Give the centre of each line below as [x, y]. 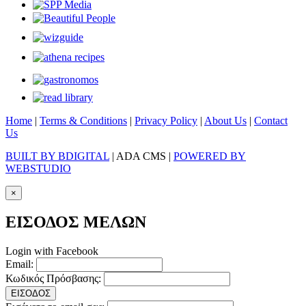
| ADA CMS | [141, 156]
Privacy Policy [166, 120]
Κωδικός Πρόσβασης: [53, 279]
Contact [271, 120]
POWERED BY [210, 156]
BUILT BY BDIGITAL [57, 156]
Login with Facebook [52, 251]
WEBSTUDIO [38, 168]
